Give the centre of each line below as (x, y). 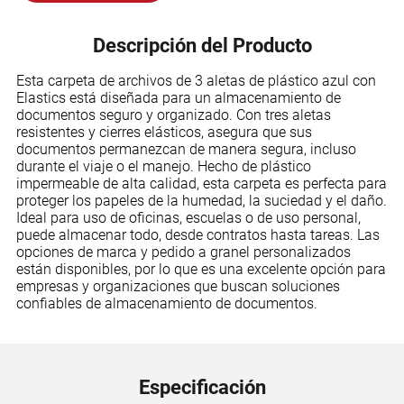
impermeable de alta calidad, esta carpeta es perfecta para (201, 183)
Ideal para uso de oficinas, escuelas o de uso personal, (188, 217)
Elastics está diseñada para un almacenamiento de (178, 97)
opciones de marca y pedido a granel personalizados (183, 252)
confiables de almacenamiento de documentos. (166, 303)
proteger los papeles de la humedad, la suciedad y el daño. (201, 200)
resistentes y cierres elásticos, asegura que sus (164, 132)
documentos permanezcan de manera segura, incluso (186, 149)
